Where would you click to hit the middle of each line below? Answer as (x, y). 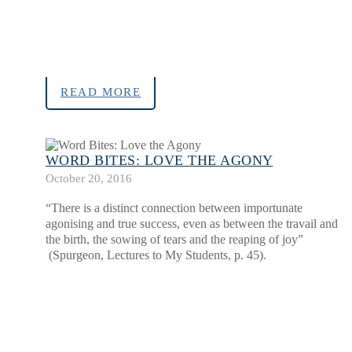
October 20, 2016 (89, 178)
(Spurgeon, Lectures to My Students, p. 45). (156, 255)
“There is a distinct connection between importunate (174, 208)
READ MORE (101, 92)
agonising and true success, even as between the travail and (192, 224)
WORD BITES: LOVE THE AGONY (159, 161)
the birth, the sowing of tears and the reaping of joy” (174, 240)
